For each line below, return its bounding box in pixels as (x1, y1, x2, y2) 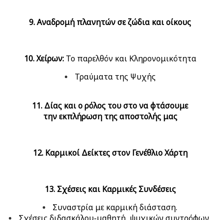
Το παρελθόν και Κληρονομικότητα (63, 53, 196, 64)
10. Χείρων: (24, 53, 64, 64)
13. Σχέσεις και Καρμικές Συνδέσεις (44, 184, 176, 195)
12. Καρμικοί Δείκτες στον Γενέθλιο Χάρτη (32, 147, 188, 159)
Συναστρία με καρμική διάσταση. (53, 202, 177, 213)
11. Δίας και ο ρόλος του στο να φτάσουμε (32, 100, 188, 111)
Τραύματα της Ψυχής (74, 71, 156, 82)
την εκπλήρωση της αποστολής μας (43, 111, 177, 122)
